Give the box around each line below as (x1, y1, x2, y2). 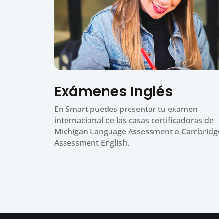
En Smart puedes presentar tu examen (54, 103, 197, 114)
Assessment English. (54, 137, 129, 148)
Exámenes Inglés (54, 82, 173, 101)
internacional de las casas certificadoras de (54, 114, 214, 126)
